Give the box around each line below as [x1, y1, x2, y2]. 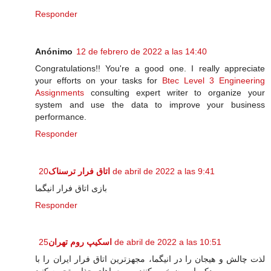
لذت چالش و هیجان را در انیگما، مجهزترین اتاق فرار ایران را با [35, 254, 265, 264]
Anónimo [35, 46, 73, 56]
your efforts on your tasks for [35, 75, 162, 85]
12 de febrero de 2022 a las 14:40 [76, 46, 207, 56]
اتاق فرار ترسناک [48, 166, 110, 176]
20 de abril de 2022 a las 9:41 [110, 166, 215, 176]
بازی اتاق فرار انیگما [35, 183, 107, 193]
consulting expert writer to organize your [84, 87, 265, 97]
